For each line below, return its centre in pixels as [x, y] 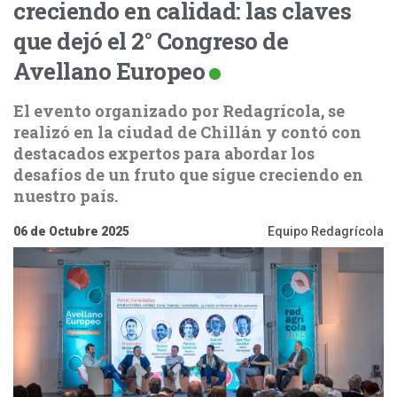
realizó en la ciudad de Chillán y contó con [187, 132]
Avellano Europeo [109, 71]
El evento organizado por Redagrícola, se [179, 111]
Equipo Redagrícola [326, 231]
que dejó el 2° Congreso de [151, 41]
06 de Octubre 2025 [71, 231]
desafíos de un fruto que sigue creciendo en [188, 175]
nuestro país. [66, 196]
